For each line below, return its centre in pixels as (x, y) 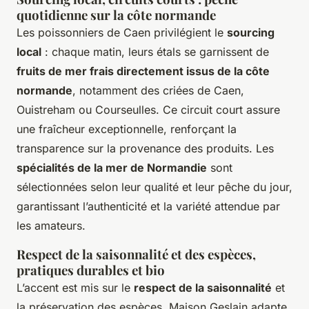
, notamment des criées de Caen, (158, 90)
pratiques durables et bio (91, 270)
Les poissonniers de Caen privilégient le (122, 32)
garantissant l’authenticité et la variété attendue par (148, 206)
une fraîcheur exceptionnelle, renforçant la (127, 129)
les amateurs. (51, 225)
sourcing (251, 32)
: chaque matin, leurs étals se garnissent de (155, 51)
